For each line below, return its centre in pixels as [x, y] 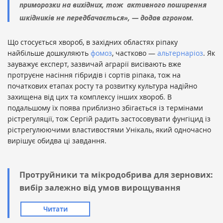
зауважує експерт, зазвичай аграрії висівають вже [94, 64]
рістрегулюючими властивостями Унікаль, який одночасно [109, 130]
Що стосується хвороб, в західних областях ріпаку [93, 42]
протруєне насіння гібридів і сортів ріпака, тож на [94, 75]
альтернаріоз [180, 53]
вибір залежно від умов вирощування [100, 188]
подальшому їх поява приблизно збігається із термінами [105, 108]
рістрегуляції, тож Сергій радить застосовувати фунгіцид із [109, 119]
